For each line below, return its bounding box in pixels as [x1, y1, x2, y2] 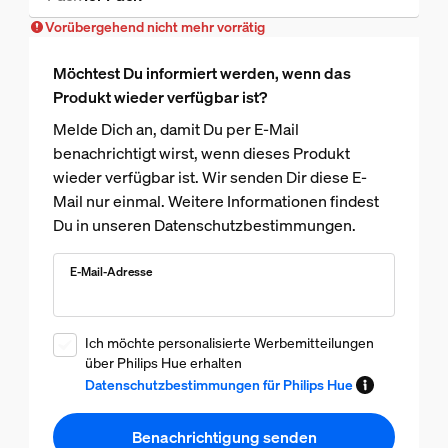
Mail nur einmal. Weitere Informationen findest [52, 190, 379, 213]
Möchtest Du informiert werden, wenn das [52, 62, 351, 85]
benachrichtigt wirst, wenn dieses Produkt [52, 142, 350, 165]
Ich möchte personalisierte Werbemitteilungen [84, 333, 374, 353]
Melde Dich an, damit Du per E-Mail [52, 118, 299, 141]
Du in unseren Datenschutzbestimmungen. [52, 214, 356, 237]
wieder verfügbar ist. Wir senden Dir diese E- [52, 166, 367, 189]
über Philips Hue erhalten [84, 353, 242, 373]
